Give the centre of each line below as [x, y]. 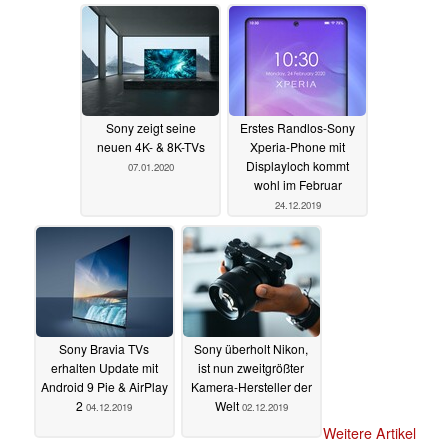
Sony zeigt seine [150, 128]
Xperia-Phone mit [297, 147]
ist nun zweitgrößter [251, 368]
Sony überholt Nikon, [251, 349]
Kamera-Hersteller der [251, 387]
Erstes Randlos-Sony [297, 128]
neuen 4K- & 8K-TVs [150, 147]
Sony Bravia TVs [104, 349]
